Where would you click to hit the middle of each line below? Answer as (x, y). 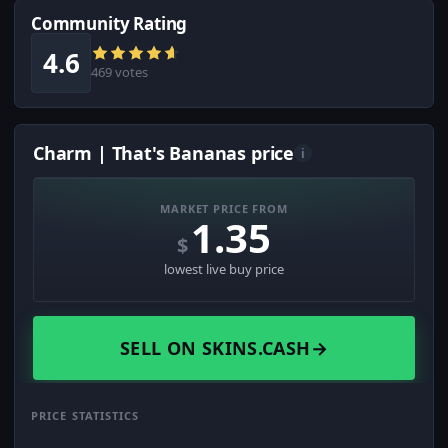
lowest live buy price (224, 269)
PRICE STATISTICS (85, 416)
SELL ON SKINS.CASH (215, 348)
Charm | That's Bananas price (163, 153)
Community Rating (109, 24)
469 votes (119, 72)
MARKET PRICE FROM (224, 209)
